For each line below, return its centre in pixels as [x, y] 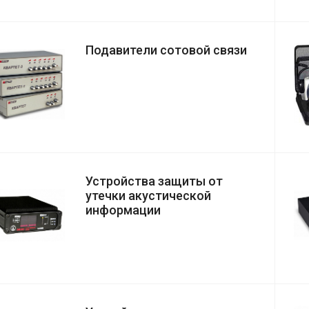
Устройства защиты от [154, 181]
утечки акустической [148, 196]
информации [123, 210]
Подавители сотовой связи [166, 50]
